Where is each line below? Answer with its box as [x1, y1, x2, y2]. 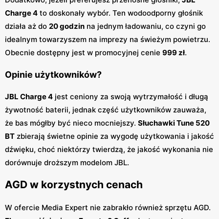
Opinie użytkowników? [5, 69, 102, 80]
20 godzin [49, 21, 85, 31]
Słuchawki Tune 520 [138, 118, 210, 128]
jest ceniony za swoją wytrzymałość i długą [53, 91, 208, 101]
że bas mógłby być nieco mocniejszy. [5, 118, 138, 128]
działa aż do [5, 21, 49, 31]
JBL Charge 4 [5, 91, 53, 101]
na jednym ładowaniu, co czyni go [85, 21, 206, 31]
